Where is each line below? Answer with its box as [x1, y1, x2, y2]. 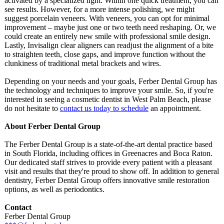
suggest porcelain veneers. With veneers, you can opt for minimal [4, 14, 209, 22]
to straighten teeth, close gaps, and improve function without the [4, 50, 205, 58]
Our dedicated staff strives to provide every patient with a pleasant [4, 158, 212, 166]
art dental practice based [137, 140, 212, 148]
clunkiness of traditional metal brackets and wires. [4, 59, 161, 67]
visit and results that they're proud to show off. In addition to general [4, 167, 219, 175]
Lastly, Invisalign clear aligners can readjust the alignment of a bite [4, 41, 213, 49]
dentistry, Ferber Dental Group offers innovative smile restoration [4, 176, 209, 184]
